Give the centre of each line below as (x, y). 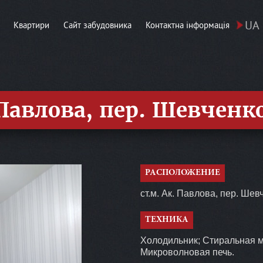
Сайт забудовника (97, 25)
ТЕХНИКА (167, 220)
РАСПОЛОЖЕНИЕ (183, 173)
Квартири (31, 25)
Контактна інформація (188, 25)
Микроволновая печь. (187, 252)
